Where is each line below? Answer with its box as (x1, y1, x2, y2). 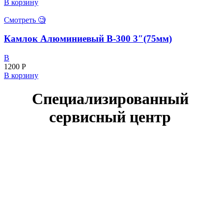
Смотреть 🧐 (4, 15, 46, 24)
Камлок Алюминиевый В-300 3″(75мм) (4, 33, 172, 44)
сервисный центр (49, 108, 171, 126)
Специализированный (31, 90, 189, 108)
